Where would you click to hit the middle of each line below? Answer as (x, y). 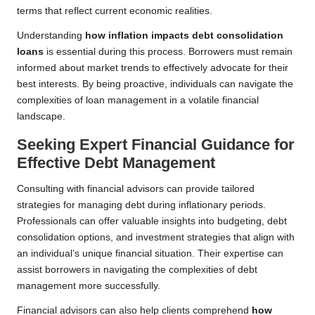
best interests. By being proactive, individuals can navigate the (155, 84)
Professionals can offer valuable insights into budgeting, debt (152, 221)
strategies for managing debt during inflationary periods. (141, 205)
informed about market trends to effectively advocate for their (153, 68)
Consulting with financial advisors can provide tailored (136, 189)
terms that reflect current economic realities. (115, 11)
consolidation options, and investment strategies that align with (156, 238)
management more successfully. (89, 286)
